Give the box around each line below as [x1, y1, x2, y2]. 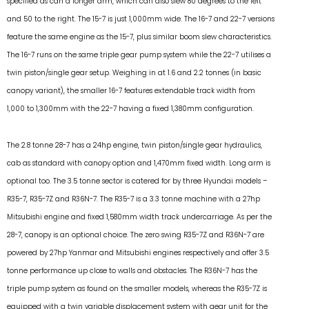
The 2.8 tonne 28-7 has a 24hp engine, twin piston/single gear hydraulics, [7, 139, 262, 150]
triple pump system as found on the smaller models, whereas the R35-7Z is [7, 283, 267, 294]
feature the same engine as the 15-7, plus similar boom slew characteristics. [7, 32, 272, 43]
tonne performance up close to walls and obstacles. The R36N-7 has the [7, 265, 257, 276]
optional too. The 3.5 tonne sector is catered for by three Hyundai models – [7, 175, 267, 186]
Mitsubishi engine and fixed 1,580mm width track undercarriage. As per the [7, 211, 272, 222]
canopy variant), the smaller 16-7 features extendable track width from [7, 86, 255, 97]
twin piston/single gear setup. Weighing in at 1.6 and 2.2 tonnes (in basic [7, 68, 261, 79]
